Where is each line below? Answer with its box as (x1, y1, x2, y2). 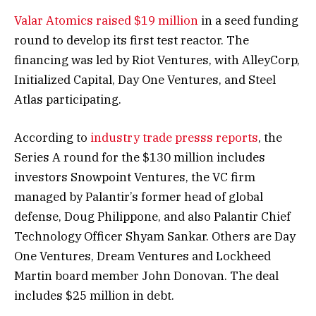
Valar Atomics (14, 13, 93, 29)
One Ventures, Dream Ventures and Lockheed (14, 248, 271, 265)
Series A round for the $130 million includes (14, 150, 265, 166)
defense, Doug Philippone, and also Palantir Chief (14, 209, 291, 225)
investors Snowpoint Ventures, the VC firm (14, 169, 255, 186)
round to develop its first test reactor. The (14, 32, 249, 49)
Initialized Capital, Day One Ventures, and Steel (14, 72, 276, 88)
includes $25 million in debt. (14, 288, 174, 304)
